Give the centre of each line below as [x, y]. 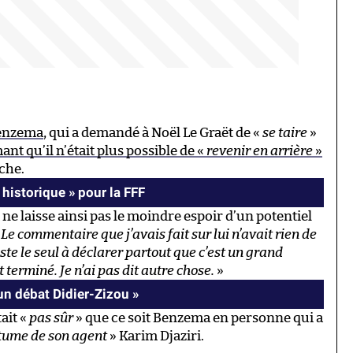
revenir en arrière [260, 150]
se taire [285, 132]
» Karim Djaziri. [156, 336]
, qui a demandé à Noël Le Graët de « [153, 132]
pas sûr [51, 318]
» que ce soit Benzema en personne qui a [198, 318]
